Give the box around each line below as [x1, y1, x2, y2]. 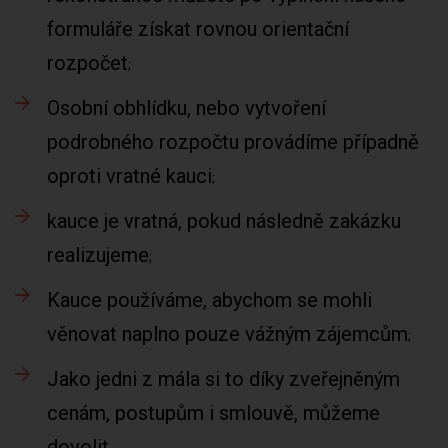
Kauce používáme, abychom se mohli [47, 288, 372, 312]
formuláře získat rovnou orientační [47, 17, 349, 41]
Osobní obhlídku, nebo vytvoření [47, 96, 326, 120]
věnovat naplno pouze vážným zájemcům [47, 322, 408, 346]
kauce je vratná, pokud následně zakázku [47, 209, 401, 233]
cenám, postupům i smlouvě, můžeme [47, 401, 380, 425]
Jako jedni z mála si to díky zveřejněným [47, 367, 400, 391]
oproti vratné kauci [47, 164, 212, 188]
